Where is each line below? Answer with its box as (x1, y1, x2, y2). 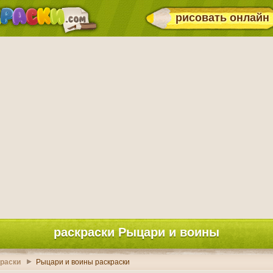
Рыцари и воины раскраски (36, 258, 130, 266)
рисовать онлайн (175, 12, 269, 24)
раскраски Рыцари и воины (54, 225, 219, 239)
